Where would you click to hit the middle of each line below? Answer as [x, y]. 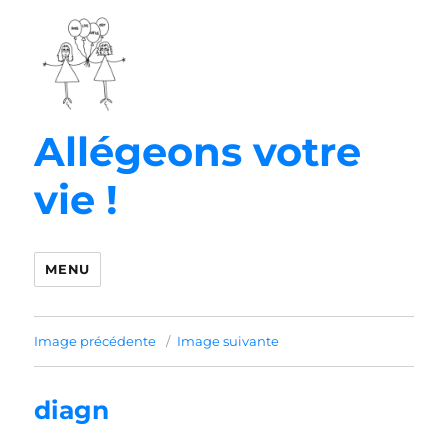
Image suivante [228, 341]
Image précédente [95, 341]
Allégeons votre [198, 151]
